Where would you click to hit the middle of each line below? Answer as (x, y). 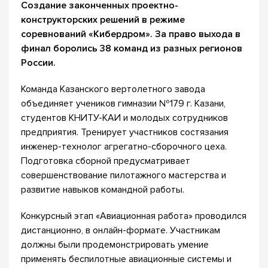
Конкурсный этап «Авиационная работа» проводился (134, 216)
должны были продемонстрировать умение (115, 245)
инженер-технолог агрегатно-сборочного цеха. (124, 147)
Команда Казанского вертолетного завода (113, 89)
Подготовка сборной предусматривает (106, 161)
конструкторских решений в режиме (103, 20)
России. (38, 63)
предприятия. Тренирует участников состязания (125, 132)
